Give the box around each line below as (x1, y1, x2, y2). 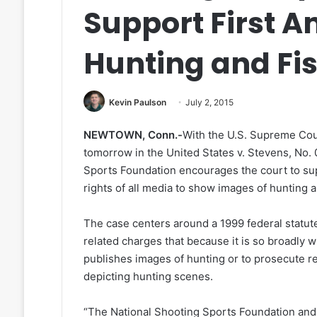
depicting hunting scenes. (83, 270, 213, 284)
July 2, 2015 (185, 96, 234, 108)
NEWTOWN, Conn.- (83, 128, 183, 142)
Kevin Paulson (108, 96, 166, 108)
